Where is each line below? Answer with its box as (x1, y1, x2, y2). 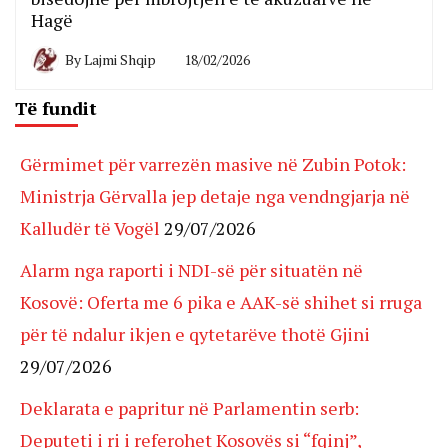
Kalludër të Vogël (20, 215, 160, 240)
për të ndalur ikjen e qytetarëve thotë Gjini (20, 321, 370, 346)
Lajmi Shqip (84, 49, 156, 69)
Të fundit (15, 95, 97, 120)
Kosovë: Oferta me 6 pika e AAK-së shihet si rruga (20, 289, 422, 314)
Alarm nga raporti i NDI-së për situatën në (20, 257, 363, 282)
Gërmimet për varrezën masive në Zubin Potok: (20, 151, 406, 176)
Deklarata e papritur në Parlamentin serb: (20, 395, 359, 420)
